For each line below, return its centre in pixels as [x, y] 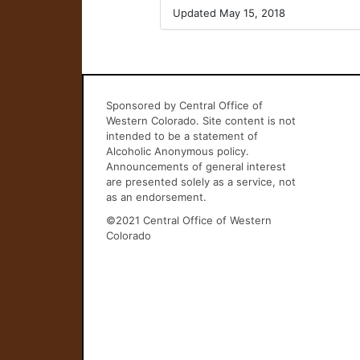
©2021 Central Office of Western [188, 220]
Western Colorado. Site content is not [200, 121]
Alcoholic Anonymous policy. [177, 151]
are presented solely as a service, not [200, 182]
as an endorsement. [156, 197]
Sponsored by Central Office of [184, 105]
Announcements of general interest [196, 166]
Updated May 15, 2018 [229, 13]
